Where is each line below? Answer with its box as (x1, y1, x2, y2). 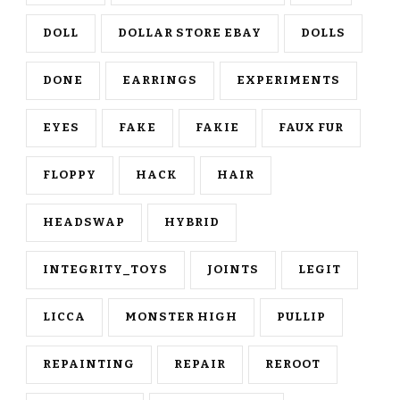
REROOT (265, 356, 321, 371)
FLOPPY (43, 167, 96, 182)
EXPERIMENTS (237, 72, 340, 87)
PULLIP (277, 309, 326, 324)
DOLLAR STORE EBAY (118, 25, 262, 40)
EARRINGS (122, 72, 197, 87)
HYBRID (164, 214, 220, 229)
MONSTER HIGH (125, 309, 237, 324)
